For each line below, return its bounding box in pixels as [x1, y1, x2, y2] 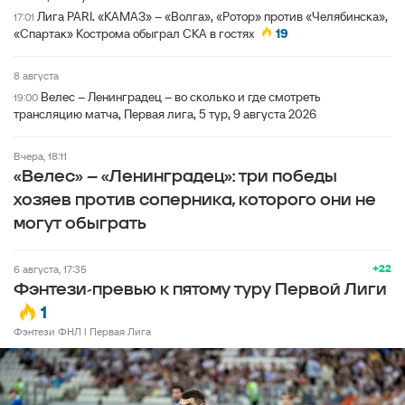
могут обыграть [14, 213, 146, 234]
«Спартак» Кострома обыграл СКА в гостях [14, 25, 254, 42]
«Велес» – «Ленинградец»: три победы [14, 166, 337, 187]
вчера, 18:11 [21, 149, 67, 163]
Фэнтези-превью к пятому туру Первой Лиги [14, 279, 387, 300]
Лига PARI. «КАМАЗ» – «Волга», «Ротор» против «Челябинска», [37, 8, 388, 24]
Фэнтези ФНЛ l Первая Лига [14, 325, 151, 338]
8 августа [20, 69, 59, 82]
